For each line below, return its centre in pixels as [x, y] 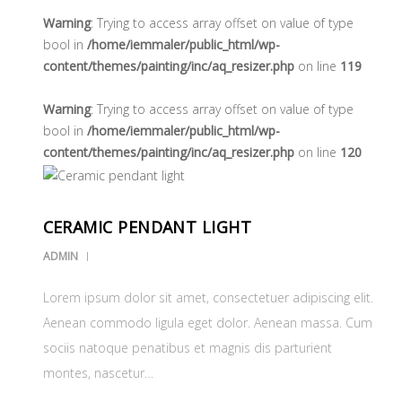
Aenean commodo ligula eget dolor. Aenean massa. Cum [207, 322]
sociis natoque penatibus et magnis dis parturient [187, 347]
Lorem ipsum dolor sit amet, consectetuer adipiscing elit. [208, 297]
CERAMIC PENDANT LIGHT [147, 227]
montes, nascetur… [98, 372]
